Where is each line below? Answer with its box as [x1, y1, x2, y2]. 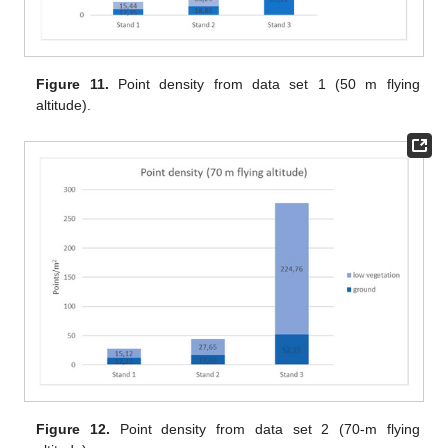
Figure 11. [36, 75, 109, 92]
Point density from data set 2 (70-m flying [110, 421, 420, 438]
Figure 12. [36, 421, 111, 438]
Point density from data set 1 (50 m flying [108, 75, 420, 92]
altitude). [36, 96, 92, 113]
